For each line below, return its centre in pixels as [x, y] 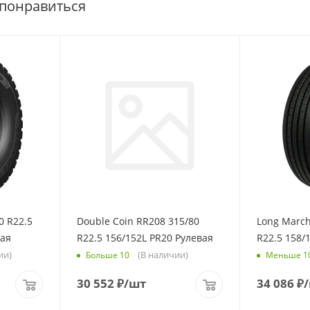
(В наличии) [163, 254]
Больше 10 [108, 255]
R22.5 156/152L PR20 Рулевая [145, 237]
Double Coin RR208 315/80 [138, 221]
